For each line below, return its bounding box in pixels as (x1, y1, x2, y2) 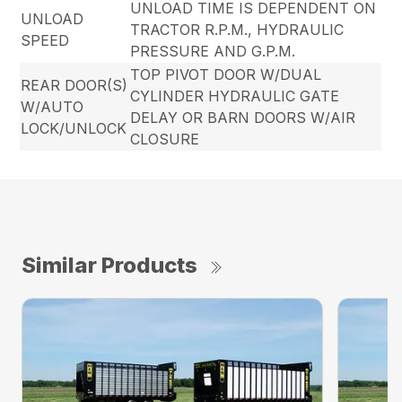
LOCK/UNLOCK (21, 119, 127, 138)
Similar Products (22, 252, 197, 279)
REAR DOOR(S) (21, 76, 128, 95)
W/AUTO (21, 98, 84, 117)
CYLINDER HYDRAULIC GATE (130, 87, 340, 106)
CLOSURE (130, 130, 200, 149)
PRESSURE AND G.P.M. (130, 42, 296, 61)
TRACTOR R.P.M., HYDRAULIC (130, 21, 345, 39)
